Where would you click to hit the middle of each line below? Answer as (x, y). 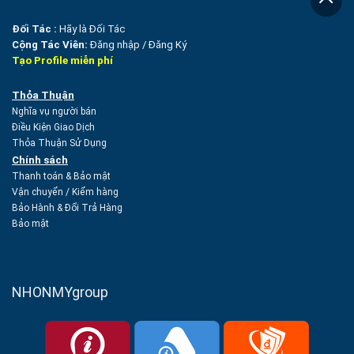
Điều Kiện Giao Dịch (55, 127)
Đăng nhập (115, 44)
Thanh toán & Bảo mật (61, 176)
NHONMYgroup (60, 292)
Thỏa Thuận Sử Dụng (60, 143)
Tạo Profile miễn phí (62, 60)
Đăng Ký (168, 44)
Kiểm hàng (95, 192)
